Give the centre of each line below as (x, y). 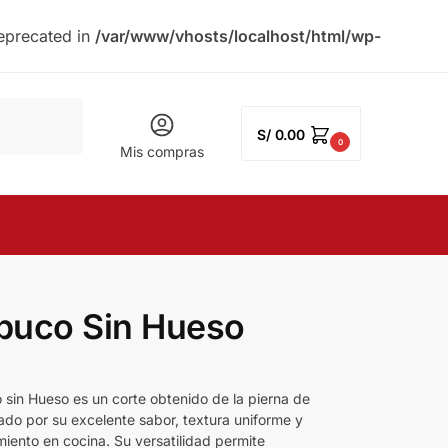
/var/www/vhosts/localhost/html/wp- (238, 36)
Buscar (57, 106)
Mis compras (161, 151)
